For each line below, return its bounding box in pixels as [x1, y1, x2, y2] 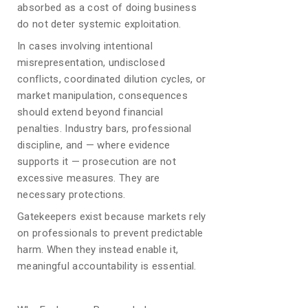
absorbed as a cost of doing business [17, 1, 197, 14]
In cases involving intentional [17, 40, 153, 52]
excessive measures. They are [17, 172, 160, 184]
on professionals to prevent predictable [17, 227, 203, 239]
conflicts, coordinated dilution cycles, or [17, 73, 206, 85]
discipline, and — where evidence [17, 139, 170, 151]
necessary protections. [17, 188, 126, 201]
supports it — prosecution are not [17, 155, 176, 168]
